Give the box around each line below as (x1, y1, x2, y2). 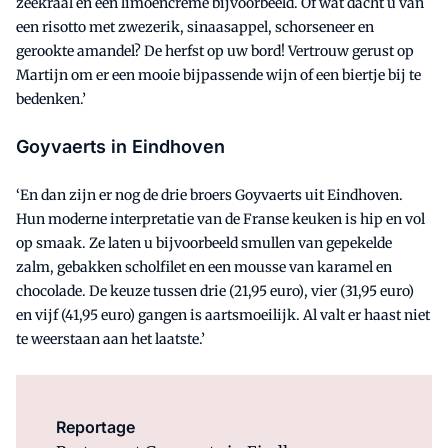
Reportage (56, 416, 135, 437)
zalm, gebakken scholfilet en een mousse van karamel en (16, 257, 392, 276)
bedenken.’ (16, 89, 86, 108)
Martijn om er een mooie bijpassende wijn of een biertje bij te (16, 65, 421, 84)
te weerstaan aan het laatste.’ (16, 329, 205, 348)
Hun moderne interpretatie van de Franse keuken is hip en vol (16, 209, 425, 228)
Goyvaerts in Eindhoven (16, 135, 225, 157)
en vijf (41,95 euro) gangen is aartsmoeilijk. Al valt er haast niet (16, 305, 430, 324)
